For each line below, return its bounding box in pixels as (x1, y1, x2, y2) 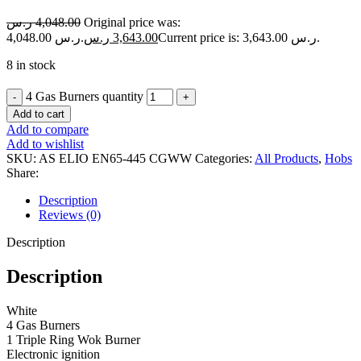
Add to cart (13, 107, 64, 120)
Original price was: (84, 15, 180, 29)
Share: (6, 165, 39, 180)
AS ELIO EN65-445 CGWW (39, 151, 195, 165)
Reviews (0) (39, 207, 101, 222)
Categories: (195, 151, 252, 165)
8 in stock (6, 57, 56, 72)
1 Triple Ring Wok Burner (6, 332, 140, 346)
